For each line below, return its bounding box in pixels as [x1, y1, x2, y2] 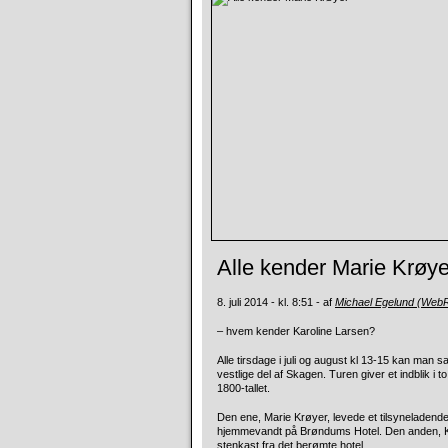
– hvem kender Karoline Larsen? [217, 325, 375, 337]
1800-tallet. [217, 382, 270, 394]
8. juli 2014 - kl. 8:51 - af [217, 296, 335, 308]
